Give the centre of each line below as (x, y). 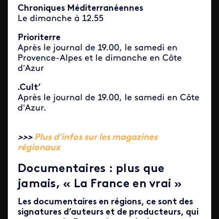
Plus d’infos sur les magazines (96, 138)
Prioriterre (39, 38)
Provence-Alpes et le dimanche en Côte (100, 58)
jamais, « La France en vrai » (100, 184)
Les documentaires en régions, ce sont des (105, 202)
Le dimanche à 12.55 (62, 19)
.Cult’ (29, 88)
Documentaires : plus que (91, 169)
